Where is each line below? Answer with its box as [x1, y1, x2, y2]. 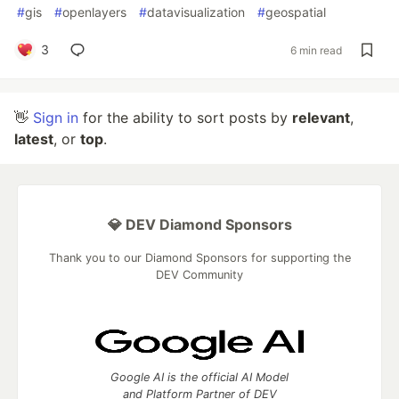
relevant [292, 109, 350, 126]
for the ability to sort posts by [78, 109, 292, 126]
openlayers [62, 4, 126, 20]
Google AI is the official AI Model [110, 370, 289, 384]
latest [14, 130, 53, 148]
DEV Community [156, 268, 243, 281]
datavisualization [147, 4, 245, 20]
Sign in [33, 109, 78, 126]
